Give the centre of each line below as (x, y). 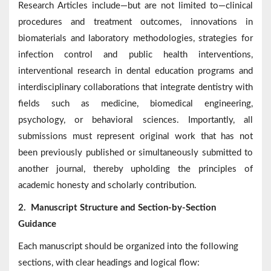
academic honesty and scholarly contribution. (107, 186)
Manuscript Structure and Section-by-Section (123, 208)
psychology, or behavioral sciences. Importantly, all (135, 120)
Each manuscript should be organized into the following (128, 247)
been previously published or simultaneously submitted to (135, 153)
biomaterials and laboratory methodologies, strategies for (135, 39)
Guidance (37, 224)
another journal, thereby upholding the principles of (135, 169)
